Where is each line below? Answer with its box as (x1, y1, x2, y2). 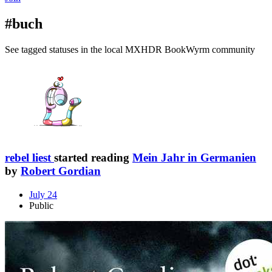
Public (29, 200, 53, 211)
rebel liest (5, 151, 51, 165)
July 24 (29, 189, 57, 200)
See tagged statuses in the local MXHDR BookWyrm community (5, 44, 255, 55)
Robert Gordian (21, 165, 101, 178)
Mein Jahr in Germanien (132, 151, 256, 165)
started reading (54, 151, 132, 165)
